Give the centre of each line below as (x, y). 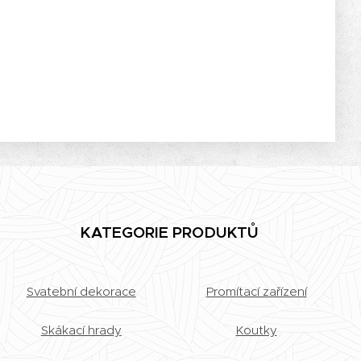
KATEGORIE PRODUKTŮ (170, 232)
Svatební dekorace (81, 291)
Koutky (256, 330)
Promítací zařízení (256, 291)
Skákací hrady (81, 330)
